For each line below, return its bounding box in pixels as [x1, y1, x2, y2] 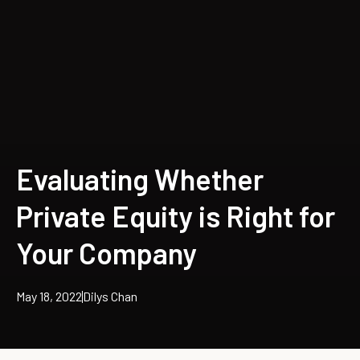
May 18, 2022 [16, 288, 82, 304]
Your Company [16, 235, 197, 270]
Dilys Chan [83, 288, 137, 304]
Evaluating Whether [16, 162, 264, 196]
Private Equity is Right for [16, 198, 335, 233]
